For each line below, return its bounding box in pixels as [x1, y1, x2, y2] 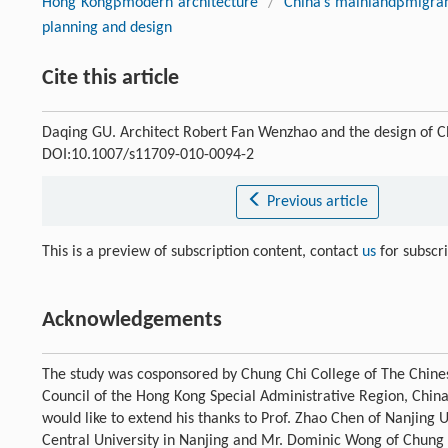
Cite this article [42, 67, 179, 91]
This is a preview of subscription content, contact [42, 244, 362, 261]
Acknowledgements [42, 309, 222, 333]
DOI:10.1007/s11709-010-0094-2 [42, 147, 254, 164]
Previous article [266, 194, 368, 211]
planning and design [42, 20, 172, 37]
